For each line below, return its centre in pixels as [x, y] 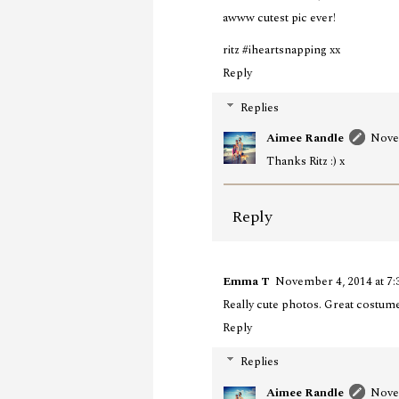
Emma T [246, 281]
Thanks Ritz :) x [305, 162]
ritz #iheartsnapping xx [281, 50]
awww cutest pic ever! [279, 18]
